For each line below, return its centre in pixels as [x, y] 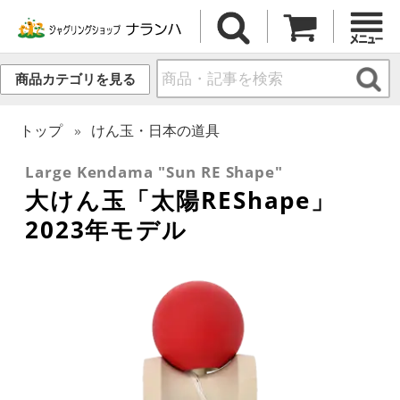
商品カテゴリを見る [75, 79]
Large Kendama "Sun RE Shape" [154, 171]
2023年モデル [106, 229]
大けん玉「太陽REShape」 [181, 200]
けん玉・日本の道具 [156, 130]
